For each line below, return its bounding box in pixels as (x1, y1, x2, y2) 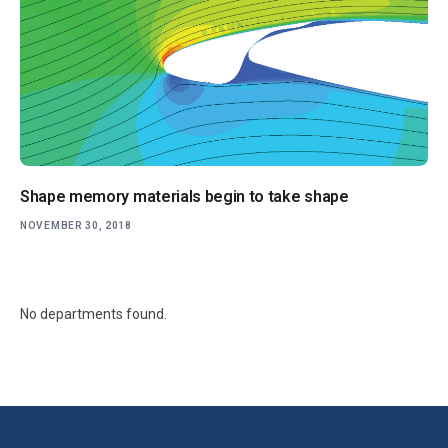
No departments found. (20, 306, 167, 323)
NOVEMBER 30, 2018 (20, 220, 132, 232)
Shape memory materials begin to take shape (20, 187, 349, 207)
